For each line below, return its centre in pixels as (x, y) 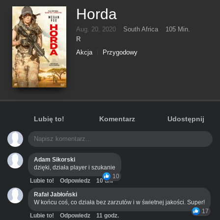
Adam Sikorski (55, 160)
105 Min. (178, 29)
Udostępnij (186, 119)
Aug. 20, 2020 (96, 29)
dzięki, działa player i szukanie (75, 167)
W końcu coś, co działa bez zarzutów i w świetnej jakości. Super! (119, 202)
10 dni (105, 181)
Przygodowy (120, 52)
